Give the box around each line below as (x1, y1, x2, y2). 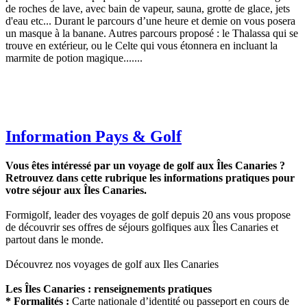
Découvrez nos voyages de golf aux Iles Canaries (5, 258, 219, 271)
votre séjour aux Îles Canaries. (5, 184, 147, 197)
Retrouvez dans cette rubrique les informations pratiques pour (5, 172, 295, 184)
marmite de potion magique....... (5, 52, 143, 64)
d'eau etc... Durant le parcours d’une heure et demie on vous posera (5, 15, 295, 27)
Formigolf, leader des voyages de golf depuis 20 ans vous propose (5, 209, 291, 221)
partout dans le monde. (5, 234, 103, 246)
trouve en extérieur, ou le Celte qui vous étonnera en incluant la (5, 40, 278, 52)
